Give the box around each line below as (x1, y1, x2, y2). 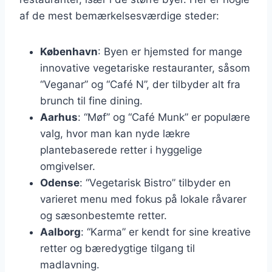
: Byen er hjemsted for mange (98, 45, 242, 58)
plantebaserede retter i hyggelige (40, 143, 202, 156)
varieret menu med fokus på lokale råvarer (40, 192, 246, 205)
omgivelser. (40, 160, 95, 172)
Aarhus (40, 110, 78, 123)
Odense (40, 176, 80, 189)
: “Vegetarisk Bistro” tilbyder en (80, 176, 231, 189)
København (40, 45, 98, 58)
